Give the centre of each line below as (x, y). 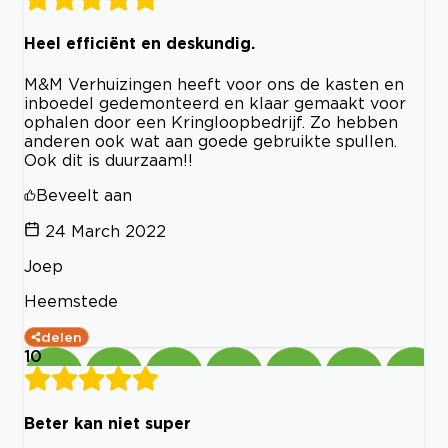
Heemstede (71, 300)
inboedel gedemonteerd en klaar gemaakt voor (215, 102)
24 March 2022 (105, 230)
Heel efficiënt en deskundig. (139, 43)
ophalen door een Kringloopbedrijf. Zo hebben (211, 121)
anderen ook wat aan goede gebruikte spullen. (210, 140)
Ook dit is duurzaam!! (108, 159)
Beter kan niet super (107, 422)
